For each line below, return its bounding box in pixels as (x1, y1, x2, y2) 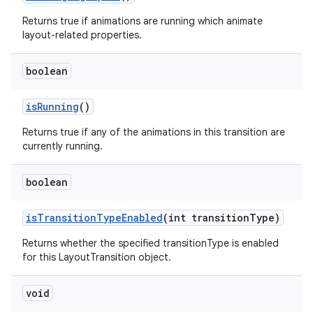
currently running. (22, 140, 103, 152)
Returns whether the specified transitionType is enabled (22, 237, 279, 249)
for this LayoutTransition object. (22, 251, 171, 263)
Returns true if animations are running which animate (22, 15, 263, 27)
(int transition (163, 211, 249, 224)
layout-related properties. (22, 29, 142, 41)
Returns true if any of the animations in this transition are (22, 126, 285, 138)
